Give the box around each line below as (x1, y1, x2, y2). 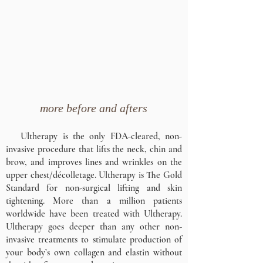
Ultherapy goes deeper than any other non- (6, 221, 182, 232)
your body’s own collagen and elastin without (6, 247, 182, 258)
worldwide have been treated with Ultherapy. (6, 208, 182, 220)
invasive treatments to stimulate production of (6, 234, 182, 245)
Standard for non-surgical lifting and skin (6, 182, 182, 194)
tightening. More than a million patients (6, 195, 182, 207)
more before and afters (40, 101, 147, 114)
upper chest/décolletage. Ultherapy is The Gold (6, 169, 182, 181)
